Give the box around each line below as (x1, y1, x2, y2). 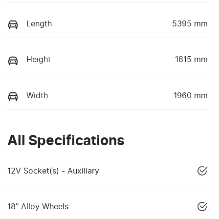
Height (26, 56, 51, 64)
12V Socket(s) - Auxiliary (7, 167, 99, 175)
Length (26, 20, 52, 28)
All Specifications (7, 134, 125, 148)
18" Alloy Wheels (7, 202, 68, 211)
